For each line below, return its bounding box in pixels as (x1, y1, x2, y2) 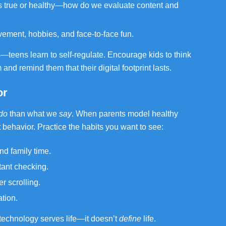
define (119, 214, 141, 223)
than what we (8, 109, 59, 118)
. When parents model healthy (72, 109, 178, 118)
